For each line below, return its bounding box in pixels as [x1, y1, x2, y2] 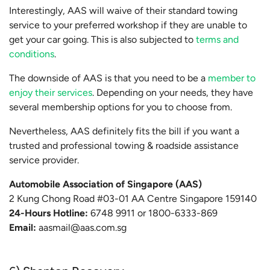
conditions [9, 48, 54, 60]
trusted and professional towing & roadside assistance [9, 140, 239, 152]
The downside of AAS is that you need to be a [9, 72, 208, 84]
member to [208, 72, 256, 84]
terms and [196, 34, 239, 46]
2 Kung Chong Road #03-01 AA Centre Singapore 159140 [9, 193, 257, 205]
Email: [9, 222, 36, 234]
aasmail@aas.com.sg [39, 222, 127, 234]
